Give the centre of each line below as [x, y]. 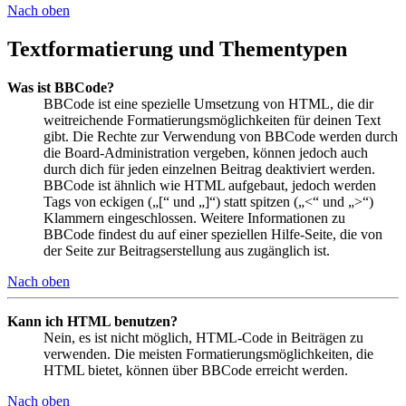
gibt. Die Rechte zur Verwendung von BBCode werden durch [221, 136]
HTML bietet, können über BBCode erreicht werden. [196, 370]
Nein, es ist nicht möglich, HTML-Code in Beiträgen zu [203, 337]
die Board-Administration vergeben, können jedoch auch [206, 152]
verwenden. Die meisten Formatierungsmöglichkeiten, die [208, 353]
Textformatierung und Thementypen [177, 49]
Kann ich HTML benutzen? [92, 321]
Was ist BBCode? [61, 87]
